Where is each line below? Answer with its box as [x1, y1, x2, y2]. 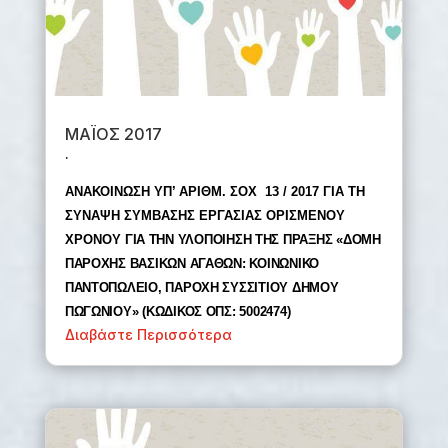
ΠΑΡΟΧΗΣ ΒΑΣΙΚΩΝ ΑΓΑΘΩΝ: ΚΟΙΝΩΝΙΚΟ [64, 256, 319, 272]
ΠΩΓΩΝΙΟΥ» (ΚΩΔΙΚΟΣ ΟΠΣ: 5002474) [64, 304, 291, 320]
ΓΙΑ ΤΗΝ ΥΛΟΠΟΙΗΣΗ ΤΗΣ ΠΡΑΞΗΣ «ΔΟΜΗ [124, 232, 381, 248]
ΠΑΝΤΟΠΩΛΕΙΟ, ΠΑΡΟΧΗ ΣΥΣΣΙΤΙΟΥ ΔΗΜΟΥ [64, 280, 339, 296]
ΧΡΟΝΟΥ [64, 232, 125, 248]
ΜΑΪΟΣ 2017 [64, 124, 162, 145]
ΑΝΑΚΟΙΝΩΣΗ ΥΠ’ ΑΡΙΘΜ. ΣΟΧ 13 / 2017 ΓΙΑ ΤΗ [64, 184, 365, 200]
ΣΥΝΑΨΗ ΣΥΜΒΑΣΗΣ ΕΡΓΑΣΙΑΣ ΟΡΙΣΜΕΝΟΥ [64, 208, 345, 224]
